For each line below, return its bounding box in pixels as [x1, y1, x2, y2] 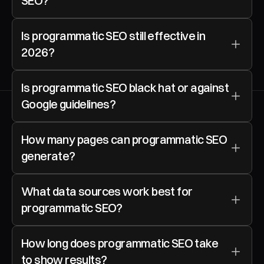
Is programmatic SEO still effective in [21, 28, 206, 43]
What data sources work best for [21, 184, 193, 199]
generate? [21, 148, 75, 163]
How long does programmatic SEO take [21, 236, 218, 250]
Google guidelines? [21, 97, 116, 111]
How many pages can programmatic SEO [21, 132, 227, 147]
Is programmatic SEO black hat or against [21, 80, 229, 95]
